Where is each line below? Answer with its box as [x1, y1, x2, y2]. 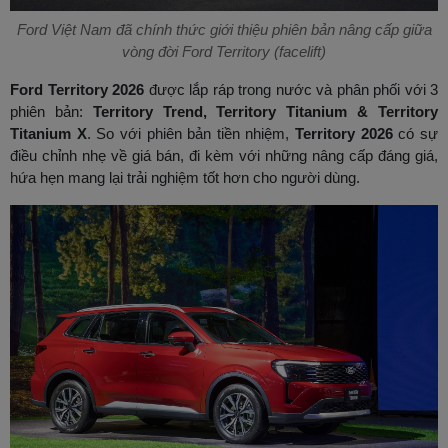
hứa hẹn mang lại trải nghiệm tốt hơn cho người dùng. [10, 168, 360, 186]
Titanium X [10, 124, 87, 142]
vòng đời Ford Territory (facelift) [122, 42, 326, 60]
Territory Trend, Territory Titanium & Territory [92, 102, 439, 120]
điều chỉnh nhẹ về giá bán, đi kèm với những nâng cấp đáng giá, [10, 146, 438, 164]
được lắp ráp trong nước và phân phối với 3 [144, 80, 438, 98]
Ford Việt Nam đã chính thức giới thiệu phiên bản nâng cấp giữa [16, 20, 432, 38]
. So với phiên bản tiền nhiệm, [86, 124, 296, 142]
